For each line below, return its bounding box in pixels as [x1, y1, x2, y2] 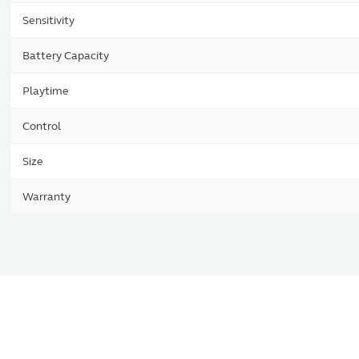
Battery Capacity [22, 49, 109, 63]
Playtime [22, 84, 69, 98]
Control [22, 119, 61, 133]
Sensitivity [22, 14, 75, 27]
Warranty [22, 190, 71, 204]
